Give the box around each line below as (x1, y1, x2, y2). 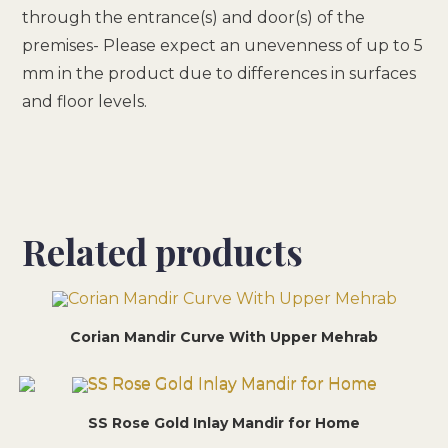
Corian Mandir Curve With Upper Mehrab (70, 328, 378, 347)
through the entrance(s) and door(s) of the (22, 7, 366, 27)
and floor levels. (22, 91, 148, 111)
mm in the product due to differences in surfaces (22, 63, 417, 83)
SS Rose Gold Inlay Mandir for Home (88, 413, 360, 432)
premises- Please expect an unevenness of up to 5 (22, 35, 424, 55)
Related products (22, 226, 304, 275)
